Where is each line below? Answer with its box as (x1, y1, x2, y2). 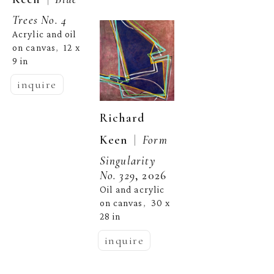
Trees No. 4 (12, 12, 67, 27)
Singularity (99, 153, 155, 168)
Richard (99, 110, 146, 125)
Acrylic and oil (12, 29, 77, 40)
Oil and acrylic (99, 184, 165, 195)
